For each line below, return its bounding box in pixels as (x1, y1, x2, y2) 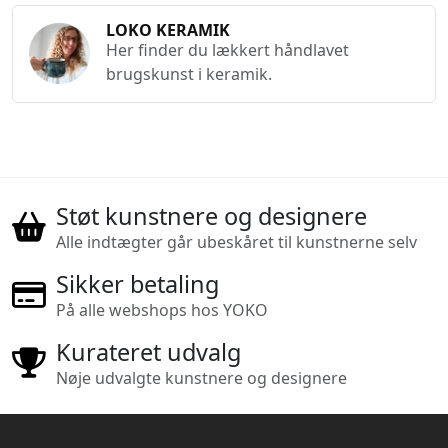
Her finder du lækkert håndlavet (105, 38, 349, 61)
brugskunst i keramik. (105, 62, 272, 85)
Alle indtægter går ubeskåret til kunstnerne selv (55, 230, 417, 253)
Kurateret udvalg (55, 335, 241, 368)
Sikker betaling (55, 267, 219, 300)
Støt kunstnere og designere (55, 199, 367, 232)
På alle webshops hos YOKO (55, 298, 268, 321)
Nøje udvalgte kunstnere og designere (55, 366, 347, 389)
